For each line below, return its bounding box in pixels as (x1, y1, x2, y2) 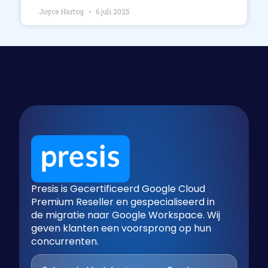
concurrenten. (31, 234, 99, 248)
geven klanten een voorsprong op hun (31, 221, 212, 235)
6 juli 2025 (94, 6, 130, 16)
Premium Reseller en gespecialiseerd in (31, 194, 215, 209)
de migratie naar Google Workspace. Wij (31, 208, 221, 222)
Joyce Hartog (39, 6, 86, 16)
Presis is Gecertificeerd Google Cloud (31, 181, 206, 196)
